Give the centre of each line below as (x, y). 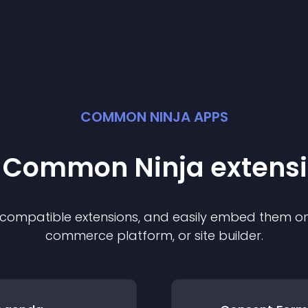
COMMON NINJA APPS (154, 117)
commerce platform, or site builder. (154, 235)
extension (103, 217)
